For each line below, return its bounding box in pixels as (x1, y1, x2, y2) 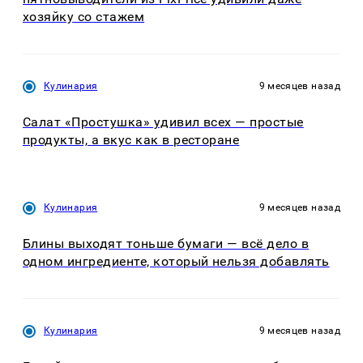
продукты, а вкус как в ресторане (23, 131, 240, 147)
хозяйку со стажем (23, 9, 145, 25)
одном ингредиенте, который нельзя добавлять (23, 254, 330, 270)
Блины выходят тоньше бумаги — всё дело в (23, 236, 310, 252)
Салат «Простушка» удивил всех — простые (23, 113, 304, 130)
